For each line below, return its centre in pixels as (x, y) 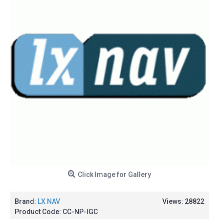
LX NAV (49, 201)
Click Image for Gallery (114, 175)
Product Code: (39, 212)
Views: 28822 (183, 201)
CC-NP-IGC (80, 212)
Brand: (26, 201)
